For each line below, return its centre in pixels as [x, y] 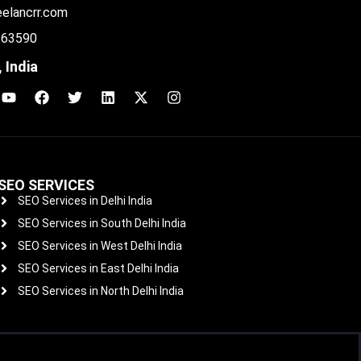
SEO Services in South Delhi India [102, 223]
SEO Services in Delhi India [85, 200]
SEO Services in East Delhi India [98, 268]
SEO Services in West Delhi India [100, 245]
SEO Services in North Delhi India [100, 290]
